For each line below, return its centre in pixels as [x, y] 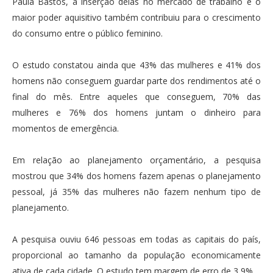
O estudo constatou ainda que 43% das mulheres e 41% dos [136, 65]
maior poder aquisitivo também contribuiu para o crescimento [136, 17]
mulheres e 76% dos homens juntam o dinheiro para [136, 112]
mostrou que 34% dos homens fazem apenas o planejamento [136, 175]
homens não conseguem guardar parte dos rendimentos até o [136, 80]
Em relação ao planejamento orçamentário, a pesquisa [136, 160]
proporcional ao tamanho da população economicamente [136, 255]
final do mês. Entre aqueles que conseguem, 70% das [136, 96]
